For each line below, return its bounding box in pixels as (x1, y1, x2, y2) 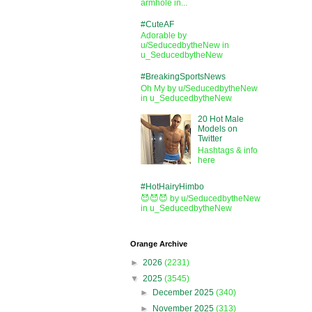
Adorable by (141, 31, 187, 41)
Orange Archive (130, 239, 187, 248)
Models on (197, 124, 237, 134)
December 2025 (153, 287, 217, 297)
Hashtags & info (197, 145, 258, 155)
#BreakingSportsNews (141, 72, 226, 82)
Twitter (197, 134, 222, 144)
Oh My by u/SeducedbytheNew (141, 83, 258, 93)
